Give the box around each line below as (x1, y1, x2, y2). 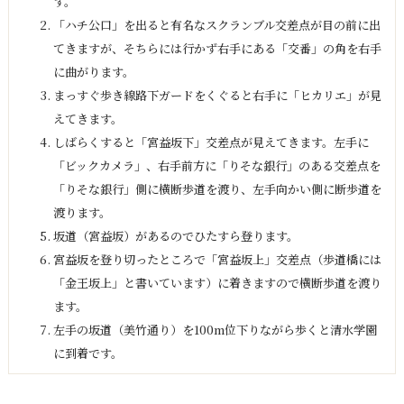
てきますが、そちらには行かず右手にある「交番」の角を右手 (52, 40, 381, 58)
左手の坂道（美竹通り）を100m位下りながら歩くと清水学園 (52, 321, 377, 339)
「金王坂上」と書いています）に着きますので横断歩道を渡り (52, 274, 381, 292)
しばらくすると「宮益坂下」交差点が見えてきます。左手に (52, 133, 369, 151)
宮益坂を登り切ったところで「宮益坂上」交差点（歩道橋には (52, 251, 381, 269)
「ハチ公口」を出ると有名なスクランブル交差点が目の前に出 (52, 16, 381, 34)
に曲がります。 (52, 63, 134, 81)
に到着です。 (52, 344, 123, 363)
